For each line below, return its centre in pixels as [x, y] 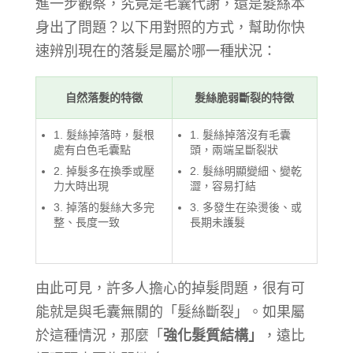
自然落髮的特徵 [104, 97]
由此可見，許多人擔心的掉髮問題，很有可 [170, 287]
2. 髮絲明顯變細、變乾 [246, 171]
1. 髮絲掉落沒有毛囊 [240, 134]
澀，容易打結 [223, 186]
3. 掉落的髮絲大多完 [104, 207]
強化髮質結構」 [212, 334]
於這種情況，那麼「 [99, 334]
